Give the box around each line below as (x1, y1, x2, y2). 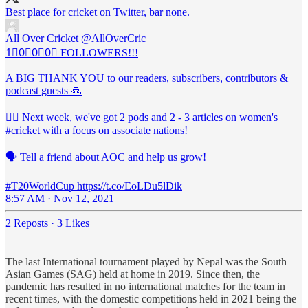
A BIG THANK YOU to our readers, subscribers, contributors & (5, 72, 288, 85)
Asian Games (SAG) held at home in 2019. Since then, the (5, 268, 260, 280)
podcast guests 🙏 (5, 85, 82, 97)
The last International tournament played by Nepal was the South (5, 256, 287, 268)
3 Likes (57, 217, 89, 230)
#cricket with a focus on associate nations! (5, 124, 188, 137)
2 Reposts (5, 217, 48, 230)
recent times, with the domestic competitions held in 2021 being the (5, 293, 296, 305)
